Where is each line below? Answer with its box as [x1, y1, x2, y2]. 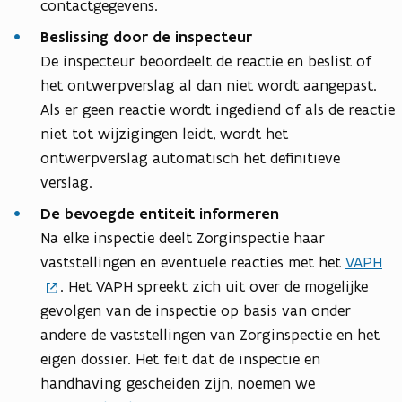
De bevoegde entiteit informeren [40, 204, 284, 224]
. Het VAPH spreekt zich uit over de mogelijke [60, 276, 368, 297]
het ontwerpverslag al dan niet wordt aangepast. [40, 75, 377, 96]
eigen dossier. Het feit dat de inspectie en [40, 349, 320, 370]
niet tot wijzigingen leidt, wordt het [40, 124, 288, 144]
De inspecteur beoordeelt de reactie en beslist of [40, 51, 371, 72]
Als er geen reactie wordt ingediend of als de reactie [40, 100, 395, 120]
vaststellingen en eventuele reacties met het [40, 252, 345, 273]
